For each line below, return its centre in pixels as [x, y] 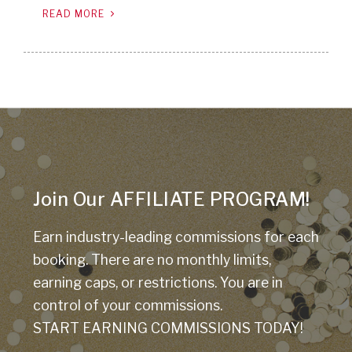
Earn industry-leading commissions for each [176, 237]
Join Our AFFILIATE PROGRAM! [172, 200]
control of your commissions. [128, 306]
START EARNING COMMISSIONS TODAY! [168, 328]
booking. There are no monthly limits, [152, 260]
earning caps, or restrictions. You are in [158, 283]
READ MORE [75, 14]
